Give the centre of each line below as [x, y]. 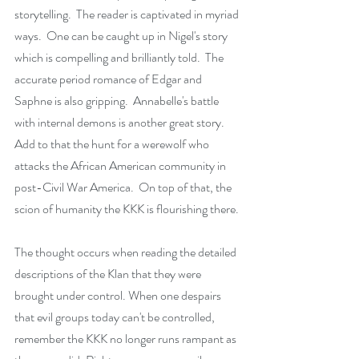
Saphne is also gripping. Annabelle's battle [118, 101]
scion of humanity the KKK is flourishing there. [127, 209]
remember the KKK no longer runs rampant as [127, 339]
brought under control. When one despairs [119, 295]
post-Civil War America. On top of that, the [124, 187]
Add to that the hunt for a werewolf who [113, 144]
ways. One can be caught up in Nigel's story [122, 36]
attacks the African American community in [121, 165]
